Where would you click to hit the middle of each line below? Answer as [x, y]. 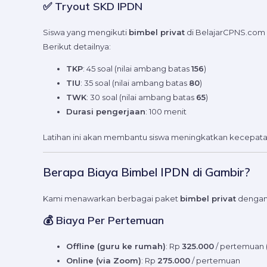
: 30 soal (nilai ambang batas [141, 97]
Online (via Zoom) [104, 260]
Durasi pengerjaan [106, 111]
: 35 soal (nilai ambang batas [135, 83]
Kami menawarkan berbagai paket [111, 198]
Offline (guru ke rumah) [116, 246]
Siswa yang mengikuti [86, 32]
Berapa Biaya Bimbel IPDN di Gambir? [147, 172]
